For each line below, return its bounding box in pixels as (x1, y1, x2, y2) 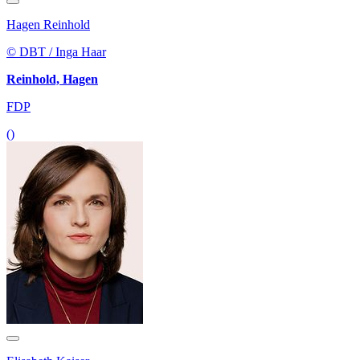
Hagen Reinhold (6, 18, 90, 32)
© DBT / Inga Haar (6, 45, 106, 59)
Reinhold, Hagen (6, 72, 98, 87)
